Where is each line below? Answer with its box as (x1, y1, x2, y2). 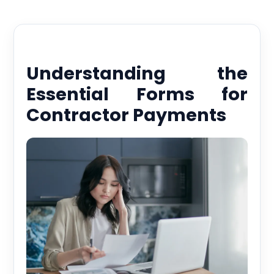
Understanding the (26, 61, 248, 86)
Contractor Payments (26, 103, 227, 128)
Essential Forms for (26, 82, 248, 107)
